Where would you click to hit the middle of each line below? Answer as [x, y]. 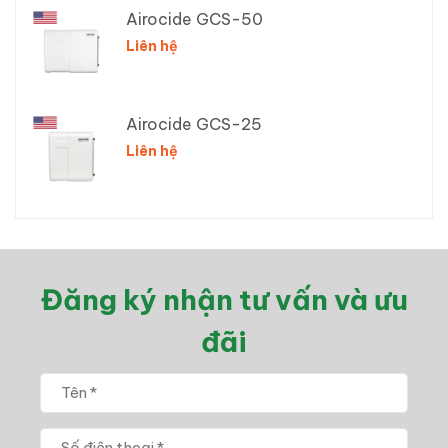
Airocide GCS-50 [194, 18]
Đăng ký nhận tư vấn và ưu [224, 299]
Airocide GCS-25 [194, 123]
